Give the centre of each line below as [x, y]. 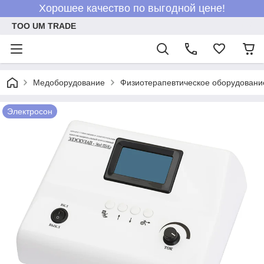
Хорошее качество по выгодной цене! [132, 8]
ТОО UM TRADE [44, 26]
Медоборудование [69, 82]
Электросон [30, 111]
